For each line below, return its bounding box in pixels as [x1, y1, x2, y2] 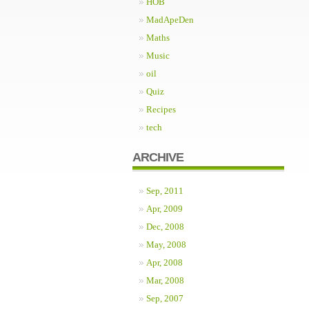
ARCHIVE [132, 150, 183, 164]
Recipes [146, 104, 176, 114]
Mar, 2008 [146, 275, 184, 286]
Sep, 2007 [146, 293, 183, 303]
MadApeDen [146, 14, 194, 25]
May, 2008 [146, 239, 186, 250]
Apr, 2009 [146, 203, 183, 214]
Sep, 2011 [146, 186, 183, 196]
